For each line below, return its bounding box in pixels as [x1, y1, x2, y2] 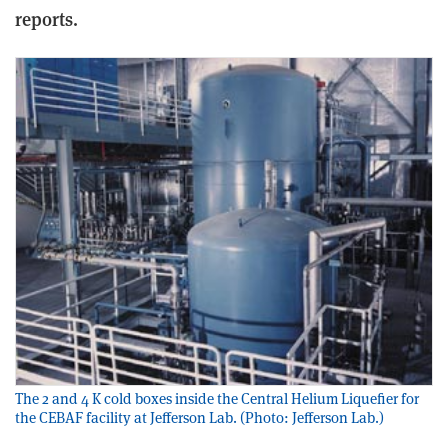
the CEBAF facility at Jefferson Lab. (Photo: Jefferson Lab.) [15, 408, 384, 428]
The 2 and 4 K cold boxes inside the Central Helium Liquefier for [15, 389, 419, 409]
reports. [15, 8, 78, 31]
